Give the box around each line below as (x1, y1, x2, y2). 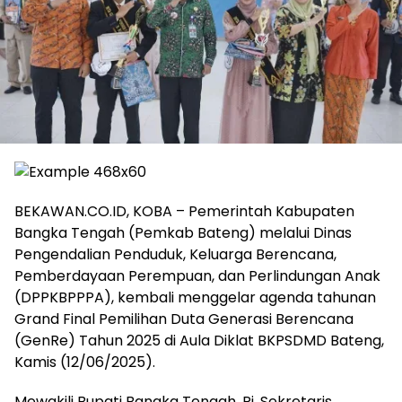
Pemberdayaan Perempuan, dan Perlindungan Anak (14, 266, 380, 287)
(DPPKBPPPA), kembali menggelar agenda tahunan (14, 287, 376, 309)
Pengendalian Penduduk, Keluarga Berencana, (14, 244, 336, 266)
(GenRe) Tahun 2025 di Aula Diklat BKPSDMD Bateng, (14, 330, 384, 352)
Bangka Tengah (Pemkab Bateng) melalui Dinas (14, 223, 352, 244)
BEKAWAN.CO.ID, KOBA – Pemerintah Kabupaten (14, 201, 354, 223)
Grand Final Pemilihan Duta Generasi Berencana (14, 309, 354, 330)
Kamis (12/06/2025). (14, 352, 155, 373)
